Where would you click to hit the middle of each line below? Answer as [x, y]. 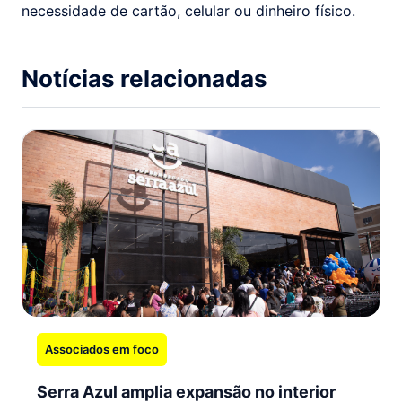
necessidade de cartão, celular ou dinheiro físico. [188, 11]
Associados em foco [102, 350]
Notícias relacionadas [144, 79]
